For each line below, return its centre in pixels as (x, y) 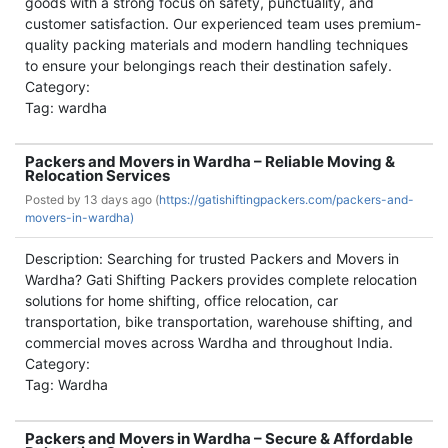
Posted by (54, 199)
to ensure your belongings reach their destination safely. (208, 65)
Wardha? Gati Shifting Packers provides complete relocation (221, 279)
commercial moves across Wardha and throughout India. (209, 342)
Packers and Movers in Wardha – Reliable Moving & (210, 161)
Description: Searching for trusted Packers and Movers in (212, 258)
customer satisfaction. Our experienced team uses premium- (223, 23)
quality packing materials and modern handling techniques (216, 44)
